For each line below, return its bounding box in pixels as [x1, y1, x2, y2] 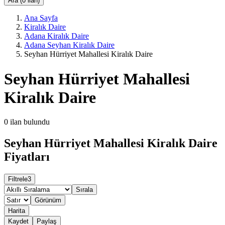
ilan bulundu [10, 118, 50, 127]
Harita [8, 206, 25, 214]
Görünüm [35, 196, 61, 204]
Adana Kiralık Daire [24, 32, 89, 41]
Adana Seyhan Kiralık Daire [24, 41, 115, 50]
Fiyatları [4, 150, 50, 163]
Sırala [76, 185, 93, 193]
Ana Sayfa [24, 14, 58, 23]
